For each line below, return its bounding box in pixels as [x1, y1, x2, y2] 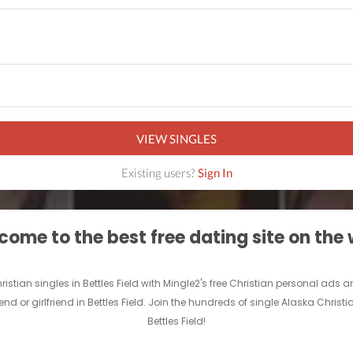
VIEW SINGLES [136, 131, 217, 146]
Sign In [197, 165, 232, 180]
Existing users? [121, 165, 198, 180]
